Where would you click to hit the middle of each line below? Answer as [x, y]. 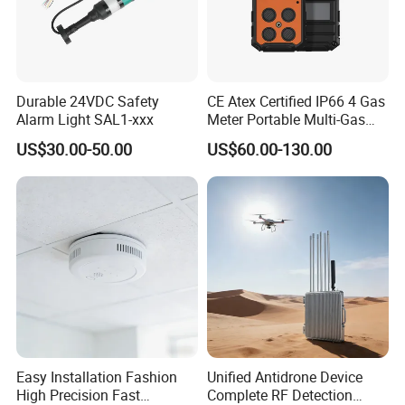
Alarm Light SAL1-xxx [85, 119]
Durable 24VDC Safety [88, 101]
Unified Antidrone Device [284, 377]
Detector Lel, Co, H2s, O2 [284, 137]
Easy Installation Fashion [97, 377]
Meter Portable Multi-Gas [286, 119]
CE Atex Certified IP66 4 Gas [296, 101]
